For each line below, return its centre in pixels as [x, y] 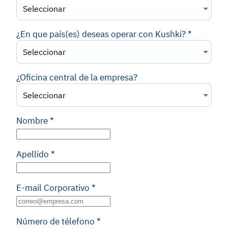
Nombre [32, 121]
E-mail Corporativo [53, 188]
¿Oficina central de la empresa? [77, 77]
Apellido [33, 154]
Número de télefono [55, 221]
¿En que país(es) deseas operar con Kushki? [101, 34]
